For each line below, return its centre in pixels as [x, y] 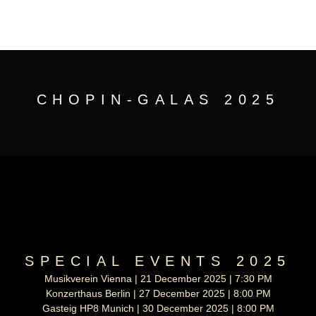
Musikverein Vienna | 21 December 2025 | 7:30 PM [158, 279]
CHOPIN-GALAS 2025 [158, 99]
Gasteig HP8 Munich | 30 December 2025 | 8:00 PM [158, 309]
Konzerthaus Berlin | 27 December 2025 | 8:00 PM [158, 294]
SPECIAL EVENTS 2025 [158, 261]
